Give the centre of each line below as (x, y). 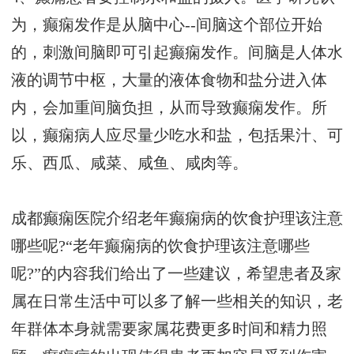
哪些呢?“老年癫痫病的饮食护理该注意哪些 (160, 247)
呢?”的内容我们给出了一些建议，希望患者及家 (176, 274)
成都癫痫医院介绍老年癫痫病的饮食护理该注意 (177, 219)
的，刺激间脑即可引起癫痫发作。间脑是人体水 (177, 53)
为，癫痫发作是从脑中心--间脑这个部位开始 (167, 25)
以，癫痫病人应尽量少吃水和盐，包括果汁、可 (177, 136)
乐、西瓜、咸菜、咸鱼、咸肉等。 (130, 164)
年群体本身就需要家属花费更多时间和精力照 (169, 330)
